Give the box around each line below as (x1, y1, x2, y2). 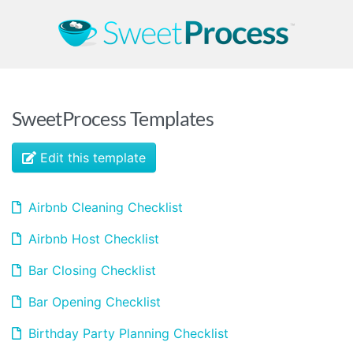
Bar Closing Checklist (24, 262, 156, 278)
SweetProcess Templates (12, 106, 214, 130)
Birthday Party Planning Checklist (24, 325, 229, 341)
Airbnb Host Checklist (24, 231, 159, 247)
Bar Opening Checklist (24, 294, 161, 310)
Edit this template (36, 150, 146, 165)
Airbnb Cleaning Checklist (24, 199, 183, 215)
